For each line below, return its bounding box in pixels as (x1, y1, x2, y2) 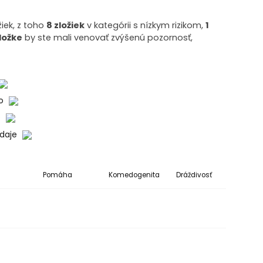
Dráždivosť (176, 170, 213, 180)
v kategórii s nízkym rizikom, (85, 19, 206, 32)
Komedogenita (108, 170, 160, 180)
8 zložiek (46, 19, 85, 32)
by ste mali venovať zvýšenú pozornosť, (22, 32, 193, 44)
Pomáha (42, 170, 72, 180)
